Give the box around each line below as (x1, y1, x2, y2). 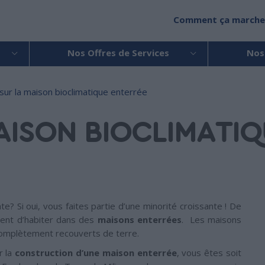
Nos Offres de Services (67, 47, 170, 59)
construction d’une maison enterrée (15, 247, 177, 258)
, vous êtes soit (176, 247, 241, 258)
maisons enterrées (97, 214, 182, 225)
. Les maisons (181, 214, 242, 225)
